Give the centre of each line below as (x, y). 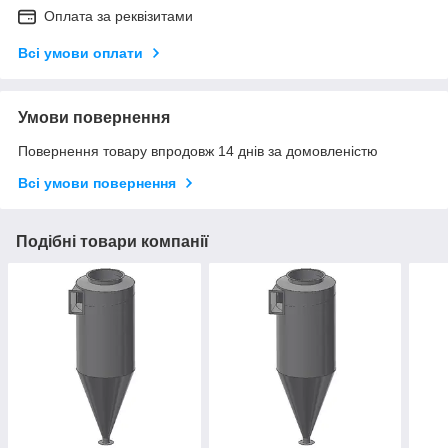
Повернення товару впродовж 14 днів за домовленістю (198, 150)
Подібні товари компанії (112, 241)
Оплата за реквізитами (118, 15)
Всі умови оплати (80, 52)
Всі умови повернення (97, 182)
